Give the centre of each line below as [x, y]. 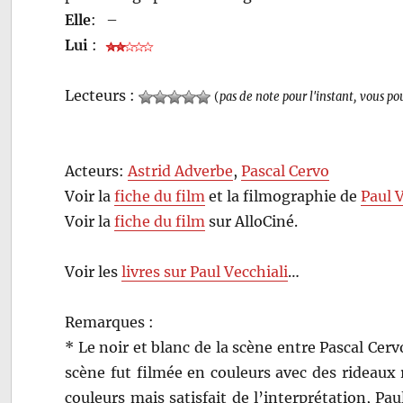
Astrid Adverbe [181, 171]
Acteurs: [97, 171]
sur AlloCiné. [252, 222]
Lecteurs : [102, 96]
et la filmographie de [283, 197]
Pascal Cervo [286, 171]
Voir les [94, 272]
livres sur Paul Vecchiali [205, 272]
